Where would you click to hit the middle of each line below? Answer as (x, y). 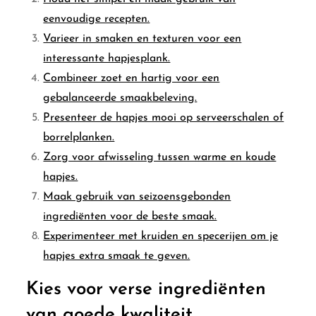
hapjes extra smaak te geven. (117, 256)
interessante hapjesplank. (107, 58)
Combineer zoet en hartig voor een (132, 78)
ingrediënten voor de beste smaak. (130, 216)
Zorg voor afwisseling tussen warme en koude (160, 157)
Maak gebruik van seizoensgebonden (137, 196)
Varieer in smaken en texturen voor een (142, 38)
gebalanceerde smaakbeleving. (120, 98)
